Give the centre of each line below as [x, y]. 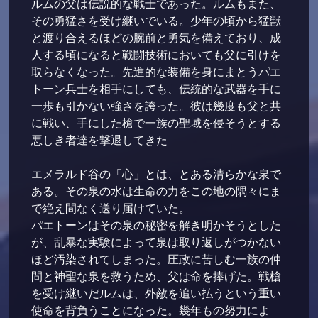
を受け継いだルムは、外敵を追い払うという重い [156, 293]
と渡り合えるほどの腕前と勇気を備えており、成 [156, 37]
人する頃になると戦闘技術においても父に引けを [156, 54]
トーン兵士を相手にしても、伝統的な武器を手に [156, 88]
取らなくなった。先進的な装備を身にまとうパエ [156, 71]
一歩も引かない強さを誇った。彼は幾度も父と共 [156, 105]
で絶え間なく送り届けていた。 [111, 208]
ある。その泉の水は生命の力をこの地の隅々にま [156, 191]
